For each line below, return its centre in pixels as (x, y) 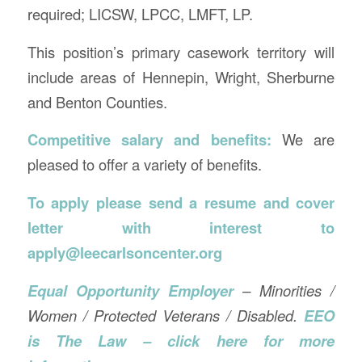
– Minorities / (289, 290)
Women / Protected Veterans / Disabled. (166, 315)
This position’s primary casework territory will (181, 51)
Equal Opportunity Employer (135, 290)
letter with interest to (181, 228)
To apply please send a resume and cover (181, 203)
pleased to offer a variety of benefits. (144, 164)
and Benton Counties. (97, 101)
